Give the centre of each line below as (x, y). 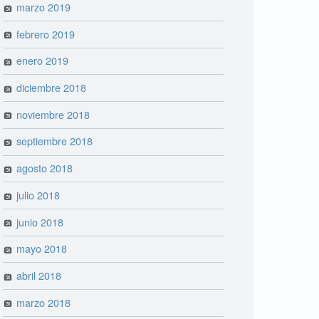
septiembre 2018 (55, 141)
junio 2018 (40, 221)
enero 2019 (43, 61)
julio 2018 (38, 194)
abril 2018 (39, 275)
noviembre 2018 (53, 114)
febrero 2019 (46, 33)
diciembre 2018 (52, 87)
